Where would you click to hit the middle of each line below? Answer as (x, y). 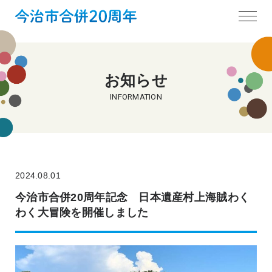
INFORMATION (136, 97)
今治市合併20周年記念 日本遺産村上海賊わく (133, 197)
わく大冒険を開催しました (82, 212)
